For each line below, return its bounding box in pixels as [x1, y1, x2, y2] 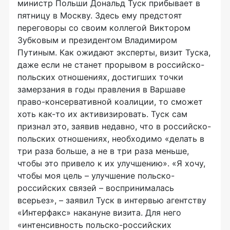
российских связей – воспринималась [17, 183, 174, 193]
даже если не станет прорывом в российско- [17, 60, 204, 70]
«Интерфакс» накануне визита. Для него [17, 207, 181, 218]
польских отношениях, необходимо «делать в [17, 133, 204, 144]
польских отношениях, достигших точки [17, 72, 183, 82]
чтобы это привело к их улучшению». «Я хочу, [17, 158, 205, 168]
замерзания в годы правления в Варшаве [17, 84, 185, 94]
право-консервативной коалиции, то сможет [17, 97, 203, 107]
